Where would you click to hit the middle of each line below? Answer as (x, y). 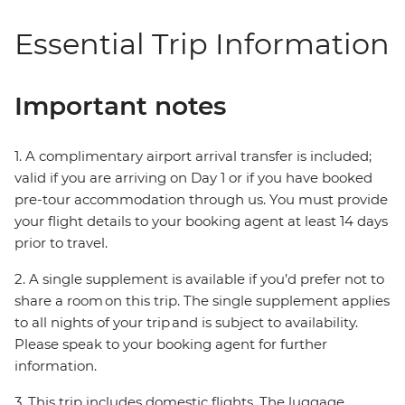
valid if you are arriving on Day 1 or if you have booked (193, 178)
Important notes (120, 106)
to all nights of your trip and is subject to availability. (186, 323)
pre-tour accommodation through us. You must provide (201, 200)
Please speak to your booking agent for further (171, 344)
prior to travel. (61, 243)
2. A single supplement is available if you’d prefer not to (199, 279)
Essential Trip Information (202, 44)
